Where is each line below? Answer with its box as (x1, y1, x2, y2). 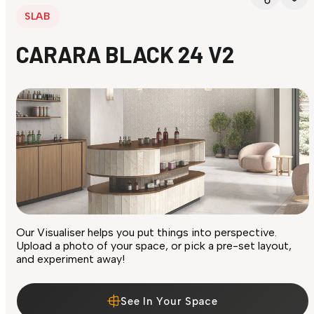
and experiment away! (16, 252, 125, 266)
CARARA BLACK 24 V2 (16, 41, 234, 68)
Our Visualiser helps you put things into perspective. (16, 226, 277, 240)
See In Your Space (120, 294, 219, 308)
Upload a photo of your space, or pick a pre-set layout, (16, 239, 292, 253)
